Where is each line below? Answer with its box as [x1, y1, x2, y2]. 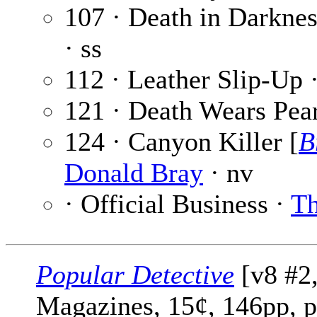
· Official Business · [64, 189, 291, 219]
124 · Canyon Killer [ [64, 127, 299, 157]
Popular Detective [36, 260, 234, 290]
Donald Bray [64, 158, 203, 188]
